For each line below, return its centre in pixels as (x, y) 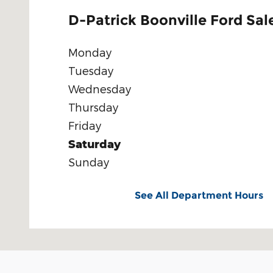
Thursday (93, 107)
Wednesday (100, 88)
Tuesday (91, 70)
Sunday (89, 161)
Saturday (94, 144)
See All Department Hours (199, 195)
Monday (90, 52)
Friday (85, 125)
